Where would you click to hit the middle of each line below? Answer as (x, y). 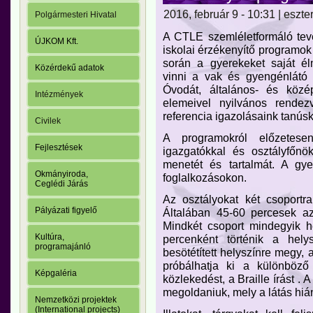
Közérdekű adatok (70, 68)
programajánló (63, 247)
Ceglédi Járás (61, 184)
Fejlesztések (59, 148)
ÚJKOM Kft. (57, 42)
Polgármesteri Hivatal (76, 15)
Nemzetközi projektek (76, 300)
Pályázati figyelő (66, 211)
